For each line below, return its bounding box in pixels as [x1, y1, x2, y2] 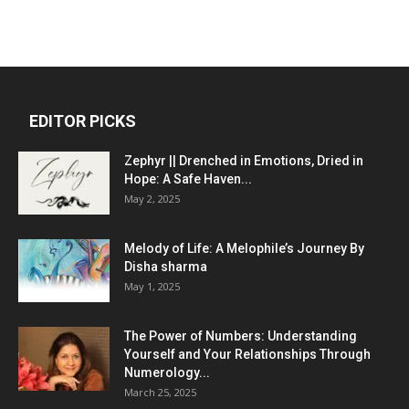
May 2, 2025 [124, 192, 180, 206]
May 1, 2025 [124, 279, 180, 294]
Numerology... [124, 365, 210, 381]
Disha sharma [124, 259, 207, 275]
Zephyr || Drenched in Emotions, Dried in [124, 153, 363, 169]
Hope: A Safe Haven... [124, 172, 252, 187]
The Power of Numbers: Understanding [124, 329, 357, 344]
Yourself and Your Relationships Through [124, 347, 371, 362]
